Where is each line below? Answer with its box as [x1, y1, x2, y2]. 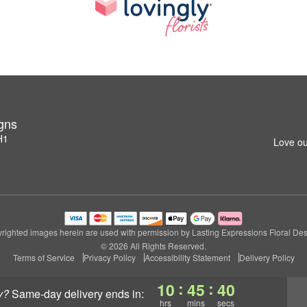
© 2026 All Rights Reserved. [101, 240, 206, 251]
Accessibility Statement [144, 251, 230, 263]
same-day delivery [19, 286, 103, 302]
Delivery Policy [238, 251, 295, 263]
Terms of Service [12, 251, 75, 263]
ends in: [102, 286, 147, 302]
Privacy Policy [83, 251, 136, 263]
